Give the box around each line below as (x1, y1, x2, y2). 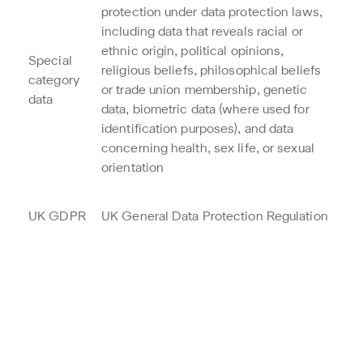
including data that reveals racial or (101, 27, 303, 38)
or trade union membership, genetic (101, 85, 308, 96)
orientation (101, 163, 164, 174)
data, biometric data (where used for (101, 105, 310, 116)
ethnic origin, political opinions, (101, 46, 284, 58)
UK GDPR (28, 211, 86, 223)
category (28, 75, 80, 87)
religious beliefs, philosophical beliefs (101, 66, 322, 77)
